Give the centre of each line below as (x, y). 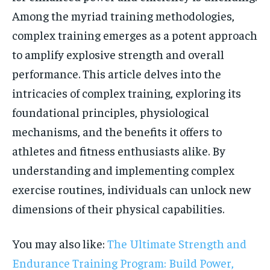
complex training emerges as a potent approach (135, 35)
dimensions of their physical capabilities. (118, 209)
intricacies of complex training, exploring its (127, 93)
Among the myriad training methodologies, (123, 16)
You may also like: (60, 243)
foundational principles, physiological (111, 112)
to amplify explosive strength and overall (118, 54)
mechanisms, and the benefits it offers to (117, 131)
